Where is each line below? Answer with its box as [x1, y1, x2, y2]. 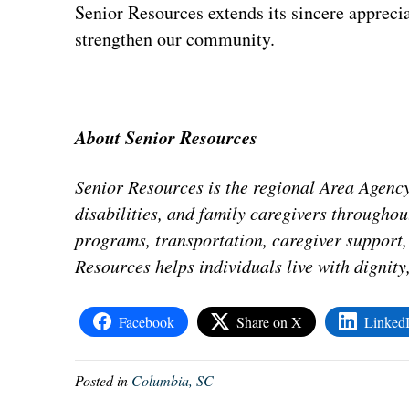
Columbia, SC [131, 370, 215, 390]
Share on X [236, 311, 303, 331]
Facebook [119, 311, 175, 331]
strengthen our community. [75, 26, 276, 51]
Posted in [75, 370, 132, 390]
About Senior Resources [75, 123, 258, 150]
